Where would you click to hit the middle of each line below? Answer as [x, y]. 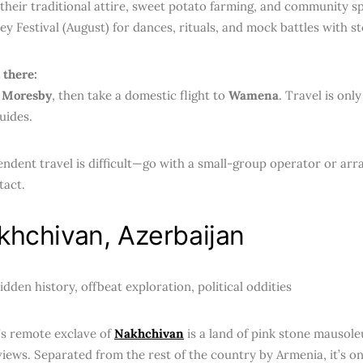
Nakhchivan [149, 333]
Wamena [254, 95]
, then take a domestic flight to [140, 95]
